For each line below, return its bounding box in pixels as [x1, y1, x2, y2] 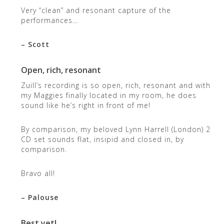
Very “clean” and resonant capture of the [20, 5, 171, 15]
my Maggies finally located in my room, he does [20, 90, 196, 100]
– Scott [20, 39, 49, 49]
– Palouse [20, 192, 58, 202]
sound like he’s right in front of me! [20, 100, 150, 110]
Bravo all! [20, 168, 55, 178]
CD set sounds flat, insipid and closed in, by [20, 134, 184, 144]
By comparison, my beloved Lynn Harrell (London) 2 [20, 124, 210, 134]
